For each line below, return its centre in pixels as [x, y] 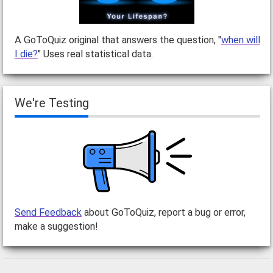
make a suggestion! [56, 226]
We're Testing [51, 104]
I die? [26, 54]
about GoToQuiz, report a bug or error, [163, 212]
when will [240, 40]
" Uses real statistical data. [95, 54]
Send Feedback [48, 212]
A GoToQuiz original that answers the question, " [118, 40]
